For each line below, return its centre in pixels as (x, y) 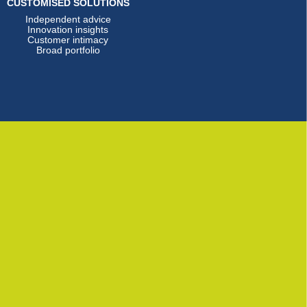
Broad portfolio (68, 50)
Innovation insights (68, 30)
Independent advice (68, 20)
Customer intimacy (68, 40)
